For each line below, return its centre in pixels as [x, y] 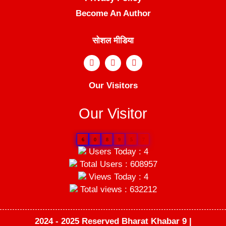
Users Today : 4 [117, 151]
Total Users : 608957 [117, 164]
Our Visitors [113, 85]
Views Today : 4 [117, 177]
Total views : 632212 [117, 189]
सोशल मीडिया [113, 40]
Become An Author [113, 13]
